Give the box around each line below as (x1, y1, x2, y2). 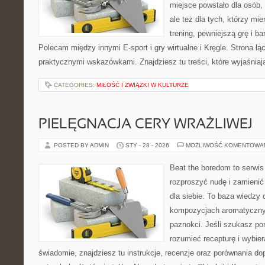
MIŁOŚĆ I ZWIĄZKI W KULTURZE (96, 82, 189, 88)
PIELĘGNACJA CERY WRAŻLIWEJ (38, 118, 253, 131)
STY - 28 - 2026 (125, 142, 169, 148)
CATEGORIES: (54, 82, 96, 88)
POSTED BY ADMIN (54, 142, 111, 148)
